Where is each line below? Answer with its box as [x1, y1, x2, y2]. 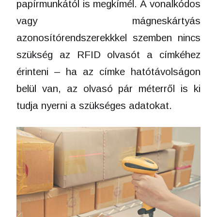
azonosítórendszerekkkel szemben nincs [16, 31, 201, 43]
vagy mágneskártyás [16, 15, 201, 26]
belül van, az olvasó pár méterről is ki [16, 82, 201, 94]
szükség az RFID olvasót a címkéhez [16, 48, 201, 60]
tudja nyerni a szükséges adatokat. [16, 99, 175, 111]
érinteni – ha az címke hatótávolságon [16, 65, 201, 77]
